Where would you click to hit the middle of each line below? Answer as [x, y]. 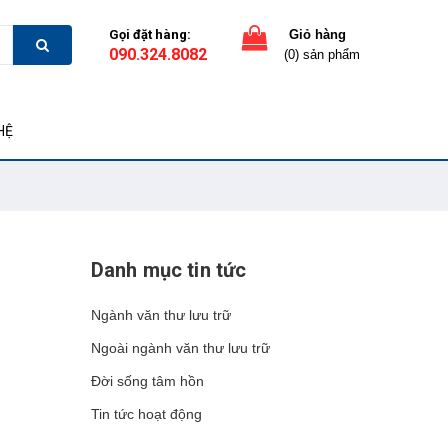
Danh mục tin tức [169, 270]
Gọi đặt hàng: [150, 34]
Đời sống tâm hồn [147, 381]
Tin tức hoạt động [146, 414]
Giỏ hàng [317, 34]
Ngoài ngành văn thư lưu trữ [180, 348]
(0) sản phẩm [322, 54]
